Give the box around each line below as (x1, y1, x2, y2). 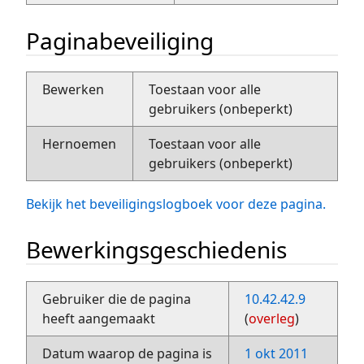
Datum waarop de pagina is (42, 344, 213, 362)
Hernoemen (42, 135, 117, 154)
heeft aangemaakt (42, 309, 156, 327)
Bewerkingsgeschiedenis (26, 234, 287, 266)
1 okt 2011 (245, 344, 309, 362)
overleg (249, 309, 296, 327)
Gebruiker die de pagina (42, 289, 192, 308)
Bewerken (42, 80, 105, 99)
